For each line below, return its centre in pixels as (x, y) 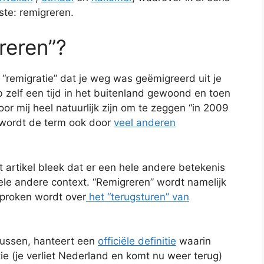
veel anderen (145, 123)
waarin (194, 241)
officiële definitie (137, 241)
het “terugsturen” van (138, 197)
